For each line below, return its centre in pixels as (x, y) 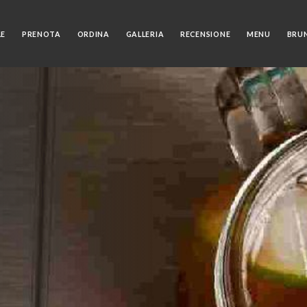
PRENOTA (41, 34)
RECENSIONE (206, 34)
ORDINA (93, 34)
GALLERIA (145, 34)
